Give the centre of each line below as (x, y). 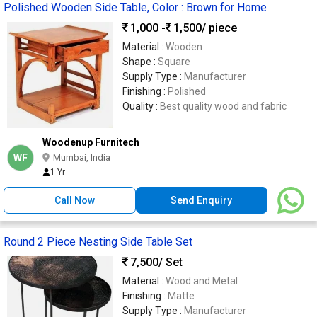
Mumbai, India (82, 158)
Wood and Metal (202, 281)
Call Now (75, 201)
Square (174, 62)
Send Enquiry (202, 201)
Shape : (140, 62)
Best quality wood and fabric (223, 106)
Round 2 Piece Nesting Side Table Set (98, 242)
